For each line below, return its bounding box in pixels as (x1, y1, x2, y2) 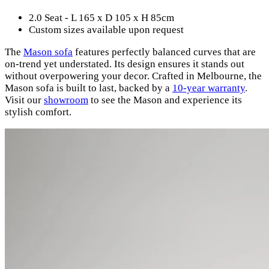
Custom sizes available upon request (29, 24, 184, 35)
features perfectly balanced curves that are (73, 46, 256, 58)
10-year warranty (172, 82, 245, 94)
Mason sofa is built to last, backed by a (5, 82, 172, 94)
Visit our (5, 94, 44, 106)
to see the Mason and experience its (88, 94, 242, 106)
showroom (44, 94, 88, 106)
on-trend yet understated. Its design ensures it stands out (5, 58, 244, 70)
